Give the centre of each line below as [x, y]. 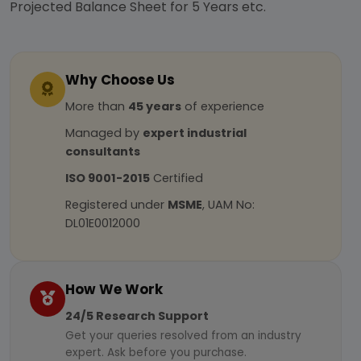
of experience [223, 106]
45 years [155, 106]
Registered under [116, 205]
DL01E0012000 [103, 223]
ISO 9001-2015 [108, 178]
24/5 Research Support [137, 316]
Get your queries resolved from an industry [183, 336]
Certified [176, 178]
